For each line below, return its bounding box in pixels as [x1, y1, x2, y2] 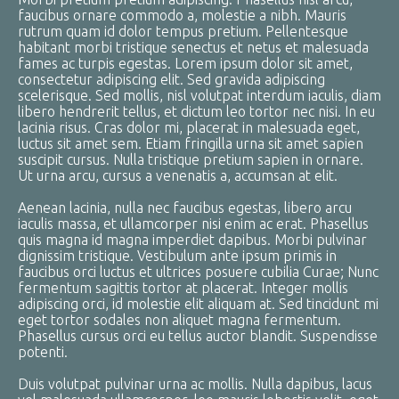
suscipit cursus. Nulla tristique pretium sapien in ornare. [18, 151, 363, 167]
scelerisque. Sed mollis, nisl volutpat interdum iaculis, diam [18, 87, 381, 103]
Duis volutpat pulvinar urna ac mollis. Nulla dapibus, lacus [18, 376, 372, 392]
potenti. [18, 344, 68, 360]
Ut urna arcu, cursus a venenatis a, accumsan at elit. [18, 167, 338, 183]
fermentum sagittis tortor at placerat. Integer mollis [18, 280, 348, 296]
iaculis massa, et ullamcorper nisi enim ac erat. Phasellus [18, 216, 369, 232]
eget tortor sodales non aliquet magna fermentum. [18, 312, 341, 328]
